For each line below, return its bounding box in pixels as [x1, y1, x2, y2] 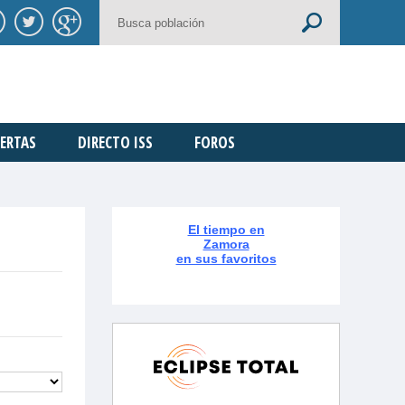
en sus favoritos [175, 250, 277, 266]
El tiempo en [187, 221, 265, 237]
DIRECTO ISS [77, 131, 153, 153]
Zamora [202, 236, 250, 251]
